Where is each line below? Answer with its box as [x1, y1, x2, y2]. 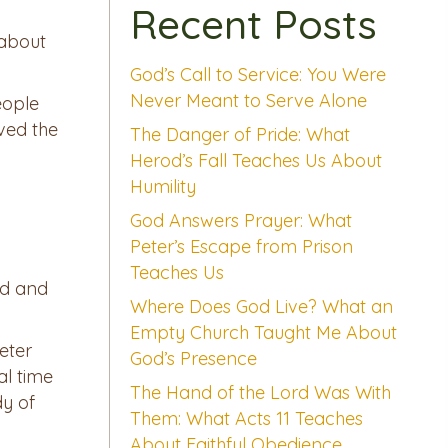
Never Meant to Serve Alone [129, 89, 367, 113]
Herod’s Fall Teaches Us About [129, 149, 382, 173]
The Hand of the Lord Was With [129, 381, 391, 405]
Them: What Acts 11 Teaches [129, 407, 363, 431]
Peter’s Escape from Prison [129, 235, 353, 259]
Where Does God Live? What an [129, 295, 393, 319]
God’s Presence [129, 347, 257, 371]
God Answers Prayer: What [129, 209, 352, 233]
